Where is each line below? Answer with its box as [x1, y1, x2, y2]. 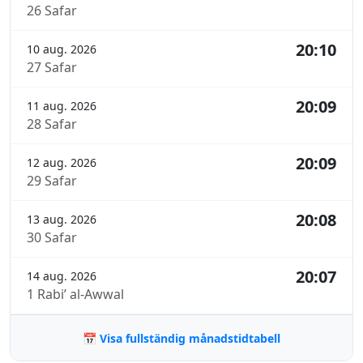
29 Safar [27, 172, 77, 190]
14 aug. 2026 [27, 268, 96, 284]
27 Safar [27, 58, 77, 77]
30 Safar [27, 228, 77, 247]
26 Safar [27, 2, 77, 20]
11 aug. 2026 [27, 98, 96, 114]
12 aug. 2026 [27, 155, 96, 171]
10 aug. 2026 [27, 41, 96, 58]
